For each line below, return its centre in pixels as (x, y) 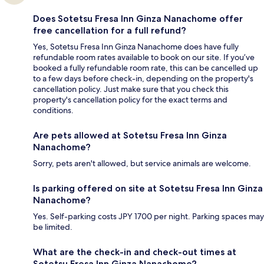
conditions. (53, 110)
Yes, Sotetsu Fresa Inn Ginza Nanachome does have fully (136, 47)
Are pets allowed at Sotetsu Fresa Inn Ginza (130, 136)
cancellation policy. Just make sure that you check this (131, 89)
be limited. (53, 227)
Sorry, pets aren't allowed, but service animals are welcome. (142, 164)
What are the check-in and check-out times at (135, 252)
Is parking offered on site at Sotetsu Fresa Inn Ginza (148, 189)
